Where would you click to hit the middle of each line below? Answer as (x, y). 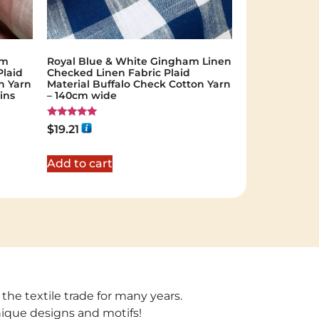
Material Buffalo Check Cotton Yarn (139, 84)
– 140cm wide (82, 96)
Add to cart (80, 163)
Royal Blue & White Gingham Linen (139, 62)
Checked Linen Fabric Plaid (119, 73)
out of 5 (65, 144)
